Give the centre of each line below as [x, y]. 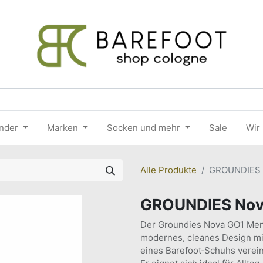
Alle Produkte [168, 170]
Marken [63, 128]
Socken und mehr [143, 128]
